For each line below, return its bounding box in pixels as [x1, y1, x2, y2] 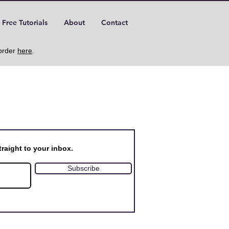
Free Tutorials [2, 18, 48, 27]
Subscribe [67, 164, 100, 172]
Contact [101, 18, 128, 27]
